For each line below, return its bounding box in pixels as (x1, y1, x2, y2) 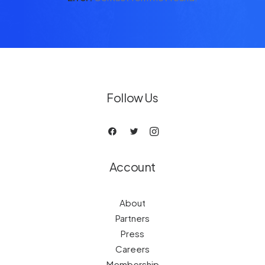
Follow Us (106, 90, 159, 105)
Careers (115, 243, 150, 254)
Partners (115, 212, 150, 224)
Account (109, 159, 156, 174)
